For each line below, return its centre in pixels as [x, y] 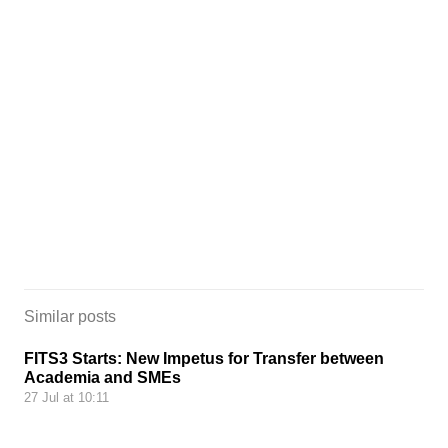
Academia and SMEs [102, 377]
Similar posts [70, 316]
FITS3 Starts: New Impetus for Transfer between [204, 358]
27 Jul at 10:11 [66, 397]
